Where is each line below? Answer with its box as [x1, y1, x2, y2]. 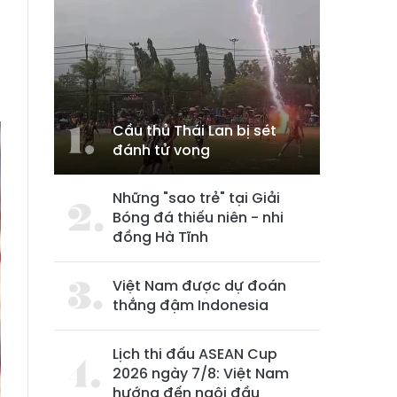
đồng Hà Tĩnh [113, 227, 208, 247]
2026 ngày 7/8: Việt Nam [113, 363, 289, 384]
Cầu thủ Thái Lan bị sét [113, 121, 276, 141]
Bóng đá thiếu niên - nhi [113, 207, 284, 228]
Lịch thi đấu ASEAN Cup [113, 344, 277, 364]
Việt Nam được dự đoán [113, 276, 286, 296]
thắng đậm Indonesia [113, 295, 269, 315]
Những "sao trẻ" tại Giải [113, 188, 280, 208]
